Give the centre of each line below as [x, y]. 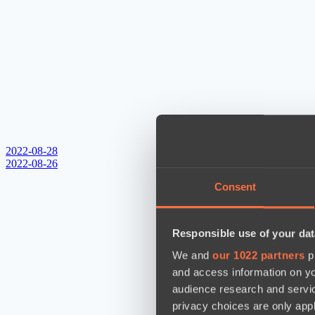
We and [192, 255]
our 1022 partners [259, 255]
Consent [235, 187]
